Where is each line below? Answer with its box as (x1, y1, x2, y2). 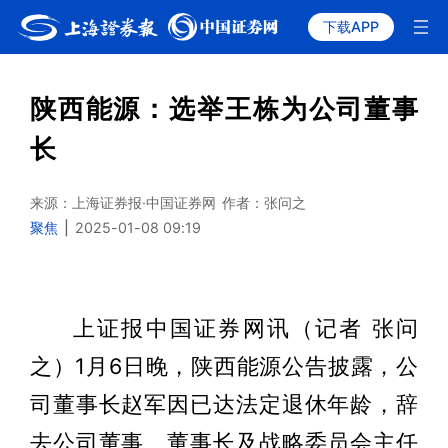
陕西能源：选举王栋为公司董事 (29, 93, 419, 125)
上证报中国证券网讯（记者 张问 (72, 315, 419, 342)
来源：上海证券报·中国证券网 (29, 194, 216, 211)
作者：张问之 (221, 194, 306, 211)
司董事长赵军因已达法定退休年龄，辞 (29, 391, 419, 418)
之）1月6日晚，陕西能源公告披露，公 (29, 353, 419, 380)
